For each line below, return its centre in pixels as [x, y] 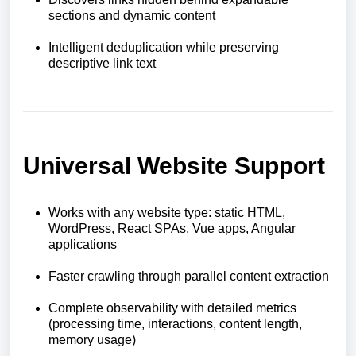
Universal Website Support [174, 166]
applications [83, 244]
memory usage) [92, 340]
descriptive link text [102, 63]
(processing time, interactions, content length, [175, 324]
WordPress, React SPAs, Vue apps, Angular [172, 228]
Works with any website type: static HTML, [167, 213]
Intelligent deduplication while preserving [164, 47]
